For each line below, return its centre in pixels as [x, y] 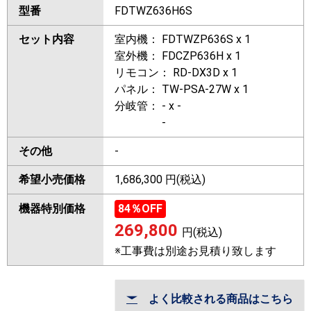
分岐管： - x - [148, 106]
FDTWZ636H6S [153, 11]
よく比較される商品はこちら [215, 299]
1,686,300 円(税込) [160, 180]
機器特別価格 [52, 209]
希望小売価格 [52, 180]
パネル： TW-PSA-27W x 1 [182, 90]
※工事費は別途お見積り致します [195, 251]
